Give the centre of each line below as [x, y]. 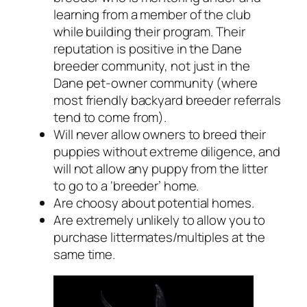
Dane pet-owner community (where [156, 83]
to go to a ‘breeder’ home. [126, 185]
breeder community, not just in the [152, 65]
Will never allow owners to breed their [160, 134]
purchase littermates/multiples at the [160, 237]
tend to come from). [110, 117]
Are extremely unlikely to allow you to [160, 220]
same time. [85, 254]
